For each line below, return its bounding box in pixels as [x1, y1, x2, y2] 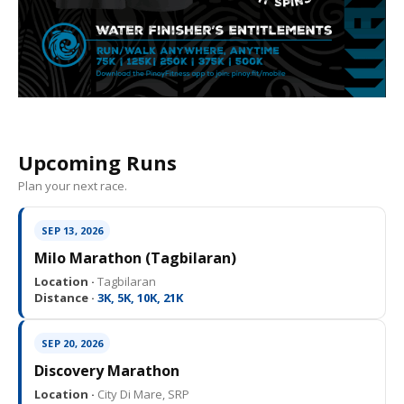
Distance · [34, 289, 95, 307]
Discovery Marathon [34, 361, 179, 381]
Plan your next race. [18, 178, 127, 195]
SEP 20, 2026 [41, 336, 103, 351]
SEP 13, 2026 [41, 224, 103, 238]
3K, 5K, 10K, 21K [95, 289, 183, 307]
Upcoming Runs [18, 149, 177, 177]
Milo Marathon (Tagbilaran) [34, 248, 236, 269]
